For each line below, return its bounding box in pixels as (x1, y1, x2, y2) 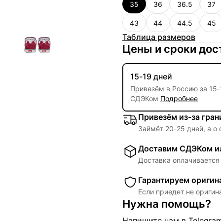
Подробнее (160, 94, 198, 103)
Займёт (138, 124, 165, 133)
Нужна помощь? (122, 197, 211, 210)
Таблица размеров (122, 32, 195, 42)
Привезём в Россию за (130, 84, 209, 93)
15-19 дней (130, 72, 172, 81)
